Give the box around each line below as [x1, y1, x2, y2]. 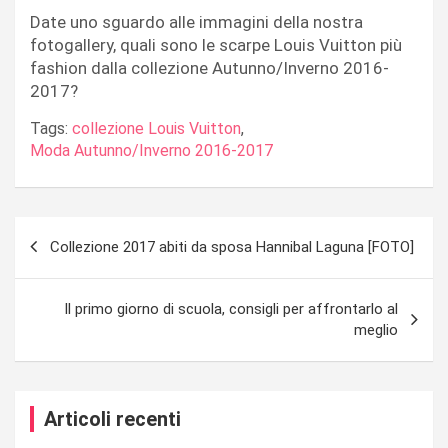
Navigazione [14, 216, 152, 246]
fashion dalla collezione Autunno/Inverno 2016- [30, 57, 389, 78]
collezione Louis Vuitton [72, 118, 241, 138]
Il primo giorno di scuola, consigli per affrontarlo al [64, 299, 398, 318]
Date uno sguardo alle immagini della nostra [30, 11, 363, 32]
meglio [354, 320, 398, 339]
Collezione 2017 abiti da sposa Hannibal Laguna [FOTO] [50, 237, 414, 256]
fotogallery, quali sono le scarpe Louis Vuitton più [30, 34, 402, 55]
